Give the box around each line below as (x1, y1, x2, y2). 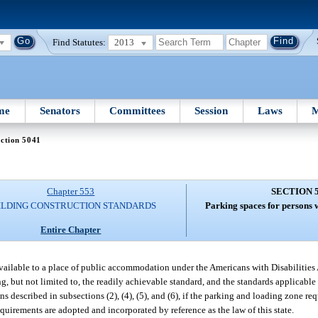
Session (194, 104, 229, 116)
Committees (109, 104, 166, 116)
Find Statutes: (53, 36, 106, 48)
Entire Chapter (40, 224, 102, 235)
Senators (39, 104, 80, 116)
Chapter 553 (47, 186, 95, 197)
